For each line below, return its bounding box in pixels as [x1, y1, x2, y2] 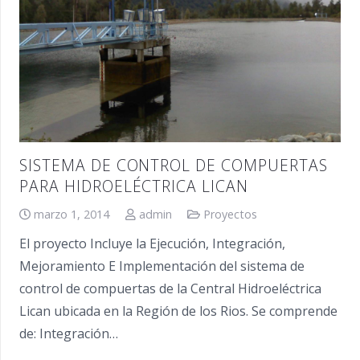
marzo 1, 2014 [34, 206, 110, 222]
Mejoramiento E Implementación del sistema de [19, 256, 305, 275]
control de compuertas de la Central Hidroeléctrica [19, 279, 321, 297]
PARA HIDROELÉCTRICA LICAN [19, 174, 249, 197]
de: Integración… [19, 324, 118, 342]
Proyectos [203, 206, 258, 222]
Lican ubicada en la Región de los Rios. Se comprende [19, 301, 337, 320]
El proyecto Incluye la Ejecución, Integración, [19, 234, 285, 252]
